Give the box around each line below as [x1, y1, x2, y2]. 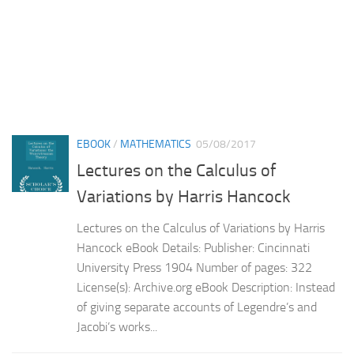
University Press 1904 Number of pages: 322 [77, 259, 312, 275]
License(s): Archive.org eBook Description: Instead [77, 279, 335, 295]
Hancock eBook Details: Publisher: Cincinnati [77, 239, 310, 255]
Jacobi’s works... [77, 318, 157, 334]
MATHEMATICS [120, 137, 191, 152]
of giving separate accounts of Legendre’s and [77, 299, 317, 314]
